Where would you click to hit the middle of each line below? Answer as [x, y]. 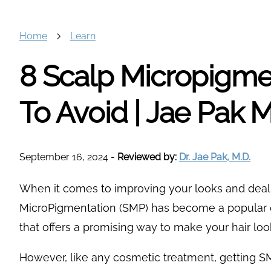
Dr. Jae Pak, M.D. [215, 157]
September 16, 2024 [64, 157]
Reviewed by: [148, 157]
